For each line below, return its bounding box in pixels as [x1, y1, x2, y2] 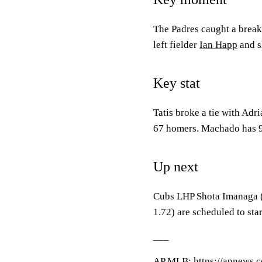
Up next [153, 159, 198, 174]
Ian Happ [199, 39, 237, 50]
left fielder [153, 39, 199, 50]
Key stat [153, 75, 200, 91]
